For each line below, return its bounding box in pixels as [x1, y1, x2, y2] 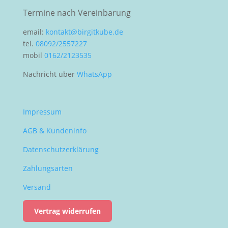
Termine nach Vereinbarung [22, 7, 131, 18]
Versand [22, 182, 51, 192]
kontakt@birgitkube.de [45, 27, 123, 37]
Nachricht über [22, 69, 77, 79]
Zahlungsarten [22, 163, 73, 173]
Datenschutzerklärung [22, 145, 99, 154]
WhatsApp [76, 69, 112, 79]
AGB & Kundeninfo [22, 126, 87, 135]
